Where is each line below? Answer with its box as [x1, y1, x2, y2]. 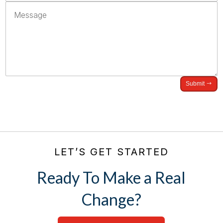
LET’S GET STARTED [54, 145, 169, 158]
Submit [185, 80, 205, 88]
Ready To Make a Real [37, 167, 186, 187]
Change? [81, 189, 141, 209]
